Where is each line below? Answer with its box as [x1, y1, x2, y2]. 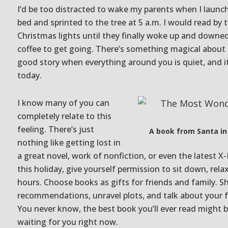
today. [17, 69, 42, 81]
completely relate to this [17, 110, 111, 122]
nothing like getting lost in [17, 136, 121, 148]
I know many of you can [17, 97, 109, 108]
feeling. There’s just [17, 123, 94, 135]
